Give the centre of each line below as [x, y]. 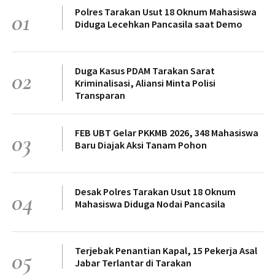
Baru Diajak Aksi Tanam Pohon [141, 145]
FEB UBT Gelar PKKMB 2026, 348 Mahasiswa [167, 133]
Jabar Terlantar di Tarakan [133, 263]
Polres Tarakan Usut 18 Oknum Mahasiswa [166, 12]
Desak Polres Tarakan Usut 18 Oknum [155, 192]
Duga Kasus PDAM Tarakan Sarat [145, 71]
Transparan [100, 95]
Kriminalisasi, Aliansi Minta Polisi [145, 83]
